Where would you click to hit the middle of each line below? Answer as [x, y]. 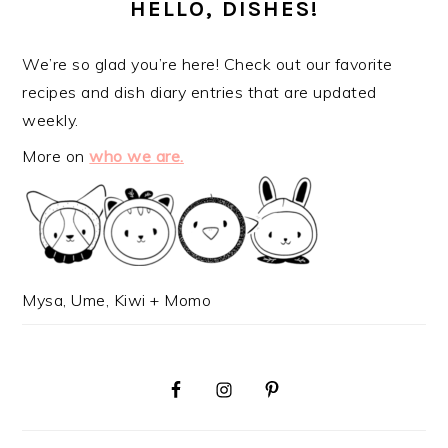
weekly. [50, 120]
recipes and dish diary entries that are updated [199, 92]
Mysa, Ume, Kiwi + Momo [117, 300]
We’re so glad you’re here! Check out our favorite [207, 64]
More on [56, 156]
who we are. [136, 156]
